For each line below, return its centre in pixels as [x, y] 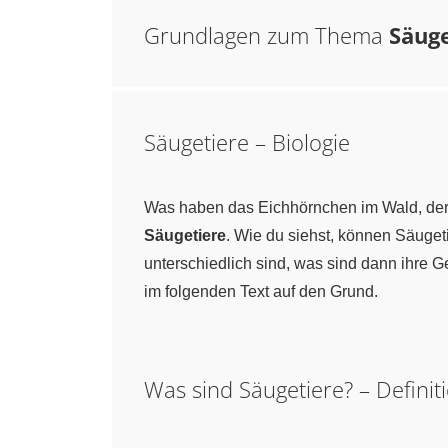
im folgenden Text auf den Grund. [261, 291]
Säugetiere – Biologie [247, 142]
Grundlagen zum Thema [263, 35]
